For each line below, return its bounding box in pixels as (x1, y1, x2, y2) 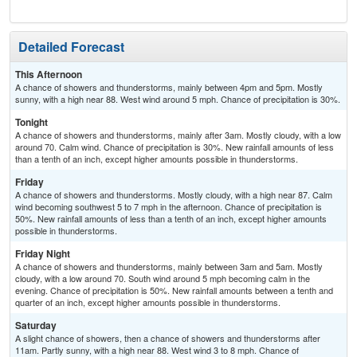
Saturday (15, 318, 57, 333)
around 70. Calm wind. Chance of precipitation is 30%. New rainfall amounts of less (15, 140, 334, 154)
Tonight (15, 115, 48, 130)
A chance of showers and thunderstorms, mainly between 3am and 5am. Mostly (15, 260, 323, 273)
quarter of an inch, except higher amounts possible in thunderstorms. (15, 296, 280, 309)
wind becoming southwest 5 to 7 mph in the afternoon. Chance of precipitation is (15, 200, 322, 214)
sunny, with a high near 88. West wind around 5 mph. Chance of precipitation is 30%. (15, 92, 340, 106)
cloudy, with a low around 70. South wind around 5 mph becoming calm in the (15, 272, 310, 285)
